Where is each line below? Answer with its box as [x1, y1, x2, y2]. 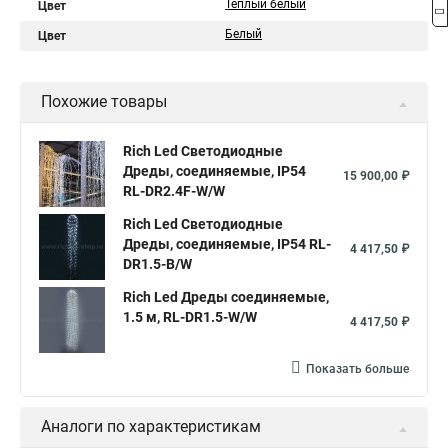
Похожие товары [41, 92, 167, 111]
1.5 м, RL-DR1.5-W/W [123, 309, 257, 325]
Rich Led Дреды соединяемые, [123, 289, 329, 305]
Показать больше [306, 362, 409, 376]
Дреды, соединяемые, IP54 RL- [123, 236, 331, 252]
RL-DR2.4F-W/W [123, 183, 225, 199]
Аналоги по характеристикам [41, 417, 261, 436]
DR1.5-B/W [123, 256, 192, 272]
